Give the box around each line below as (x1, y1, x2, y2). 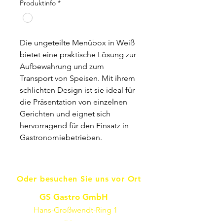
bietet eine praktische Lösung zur (20, 50, 136, 60)
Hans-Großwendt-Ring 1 (34, 205, 117, 215)
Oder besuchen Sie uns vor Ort (16, 174, 142, 184)
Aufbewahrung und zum (20, 62, 104, 72)
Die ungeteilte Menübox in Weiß (20, 38, 135, 48)
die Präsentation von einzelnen (20, 97, 127, 107)
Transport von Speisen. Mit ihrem (20, 74, 135, 83)
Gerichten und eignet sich (20, 109, 110, 119)
